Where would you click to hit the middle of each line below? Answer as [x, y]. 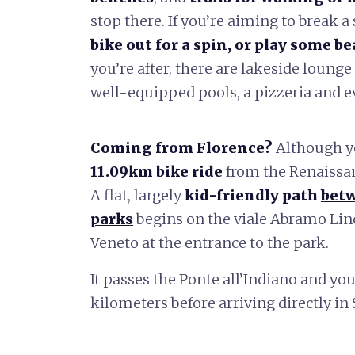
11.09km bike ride [157, 171]
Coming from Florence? [181, 147]
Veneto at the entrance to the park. [210, 242]
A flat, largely [137, 195]
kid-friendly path [251, 195]
